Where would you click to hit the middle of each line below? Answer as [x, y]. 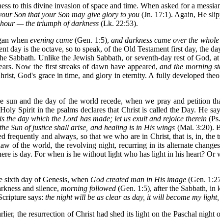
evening [42, 40]
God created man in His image [138, 179]
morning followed [88, 188]
